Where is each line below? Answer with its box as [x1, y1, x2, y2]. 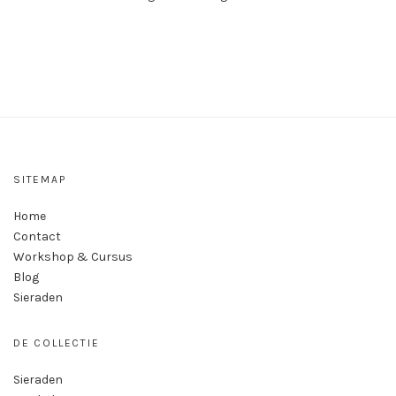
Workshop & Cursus [13, 249, 133, 265]
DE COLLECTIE [13, 337, 100, 350]
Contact [13, 229, 61, 245]
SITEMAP [13, 173, 66, 187]
